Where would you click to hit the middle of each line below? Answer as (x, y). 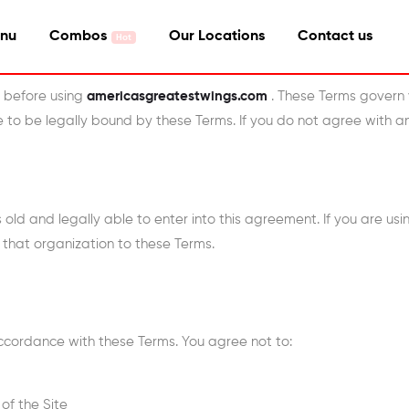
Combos (78, 37)
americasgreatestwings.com (177, 97)
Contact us (335, 37)
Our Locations (217, 37)
